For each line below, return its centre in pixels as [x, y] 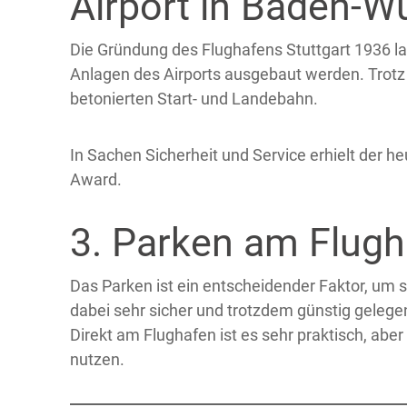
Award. [96, 180]
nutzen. [97, 360]
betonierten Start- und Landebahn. [194, 99]
